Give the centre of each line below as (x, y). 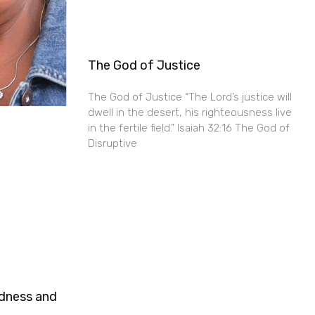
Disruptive (112, 143)
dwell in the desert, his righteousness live (189, 112)
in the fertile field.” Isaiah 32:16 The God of (188, 128)
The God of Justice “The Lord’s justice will (189, 97)
